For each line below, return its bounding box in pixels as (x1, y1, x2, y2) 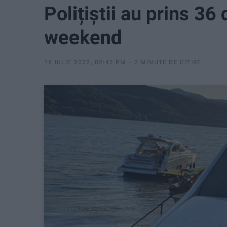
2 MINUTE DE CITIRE (134, 59, 202, 66)
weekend (44, 26, 122, 49)
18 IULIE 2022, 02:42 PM (44, 59, 127, 66)
